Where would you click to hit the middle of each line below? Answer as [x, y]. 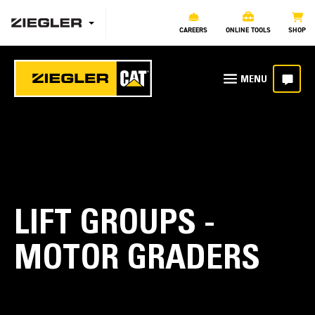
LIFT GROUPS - [115, 226]
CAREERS [194, 30]
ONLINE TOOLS [248, 30]
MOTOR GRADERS [137, 261]
